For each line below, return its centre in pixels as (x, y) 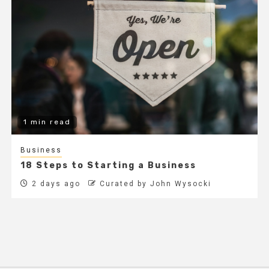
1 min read (47, 122)
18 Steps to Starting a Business (108, 166)
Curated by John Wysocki (155, 184)
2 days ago (54, 184)
